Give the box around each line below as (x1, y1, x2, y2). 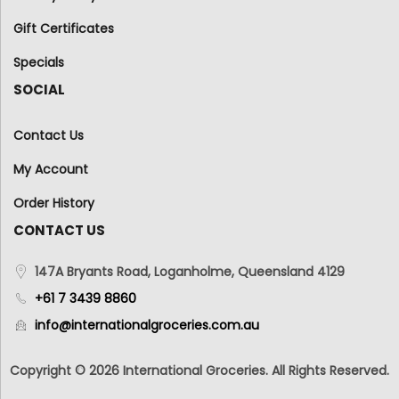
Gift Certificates (13, 19, 114, 37)
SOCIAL (13, 79, 65, 99)
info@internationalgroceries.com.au (35, 316, 260, 334)
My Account (13, 159, 88, 178)
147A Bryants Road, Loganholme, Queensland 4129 (35, 263, 346, 281)
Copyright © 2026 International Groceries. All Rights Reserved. (10, 362, 389, 379)
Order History (13, 193, 94, 212)
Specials (13, 53, 64, 71)
